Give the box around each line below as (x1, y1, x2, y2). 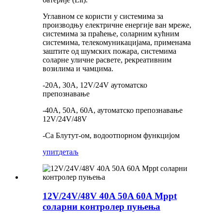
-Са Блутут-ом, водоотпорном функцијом (43, 131, 180, 140)
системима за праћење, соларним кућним (43, 30, 179, 38)
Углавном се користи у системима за (43, 12, 163, 21)
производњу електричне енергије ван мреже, (43, 21, 191, 30)
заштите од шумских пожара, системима (43, 47, 176, 56)
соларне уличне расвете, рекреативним (43, 56, 171, 64)
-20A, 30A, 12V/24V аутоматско (43, 81, 147, 90)
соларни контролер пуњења (43, 201, 160, 212)
